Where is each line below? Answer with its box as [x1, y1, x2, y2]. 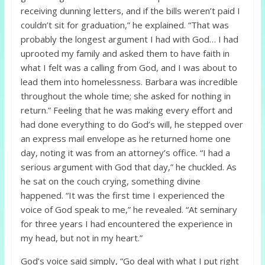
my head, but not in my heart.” [20, 232, 143, 244]
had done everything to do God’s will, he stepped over [20, 118, 243, 131]
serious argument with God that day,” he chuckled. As [20, 161, 237, 173]
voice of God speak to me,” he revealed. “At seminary [20, 203, 237, 216]
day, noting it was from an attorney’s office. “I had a [20, 147, 230, 159]
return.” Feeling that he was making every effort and [20, 104, 232, 117]
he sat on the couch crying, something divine [20, 175, 201, 188]
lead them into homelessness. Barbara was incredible [20, 76, 238, 88]
